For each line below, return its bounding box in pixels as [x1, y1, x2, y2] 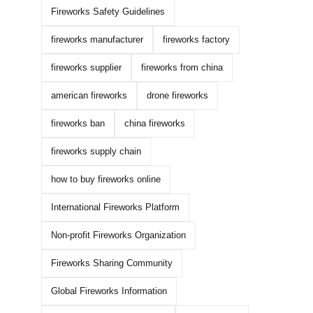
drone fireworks [146, 90, 208, 101]
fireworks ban [50, 118, 105, 129]
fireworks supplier [50, 62, 122, 73]
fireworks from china [140, 62, 223, 73]
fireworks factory [162, 34, 230, 45]
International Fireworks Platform [50, 202, 180, 213]
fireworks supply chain [50, 146, 141, 157]
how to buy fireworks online [50, 174, 161, 185]
